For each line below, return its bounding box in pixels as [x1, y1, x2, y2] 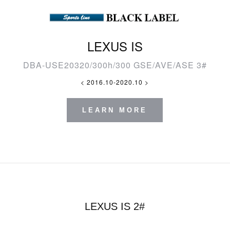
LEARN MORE [82, 106, 148, 114]
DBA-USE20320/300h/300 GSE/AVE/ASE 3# [23, 59, 207, 71]
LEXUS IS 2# [85, 201, 145, 213]
